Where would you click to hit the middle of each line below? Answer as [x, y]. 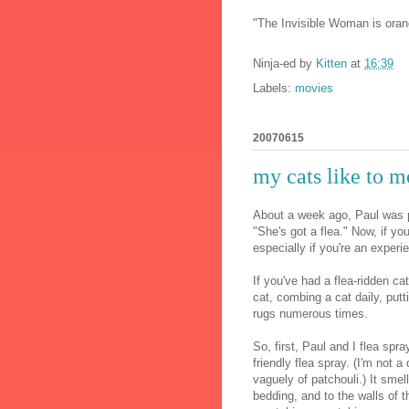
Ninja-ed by [284, 64]
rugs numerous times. [310, 313]
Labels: [274, 89]
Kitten [331, 64]
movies [314, 89]
